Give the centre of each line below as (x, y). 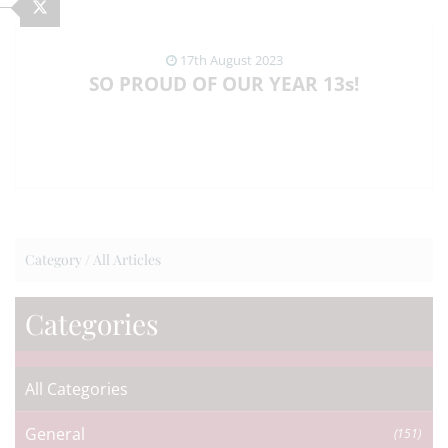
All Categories (76, 389)
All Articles (127, 259)
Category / (59, 259)
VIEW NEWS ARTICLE (224, 212)
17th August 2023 (229, 60)
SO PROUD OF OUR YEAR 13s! (224, 84)
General (55, 434)
